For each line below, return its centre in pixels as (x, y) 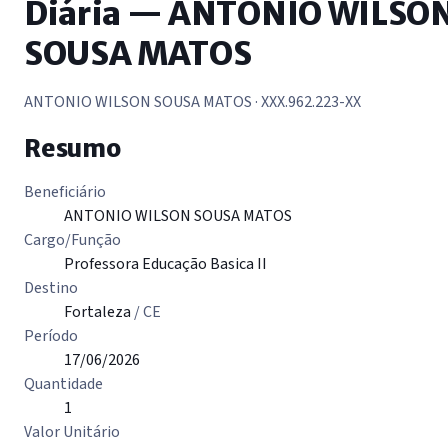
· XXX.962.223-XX (308, 101)
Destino (51, 287)
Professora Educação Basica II (165, 263)
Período (51, 335)
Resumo (72, 148)
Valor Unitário (72, 431)
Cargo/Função (72, 239)
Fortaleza (99, 311)
